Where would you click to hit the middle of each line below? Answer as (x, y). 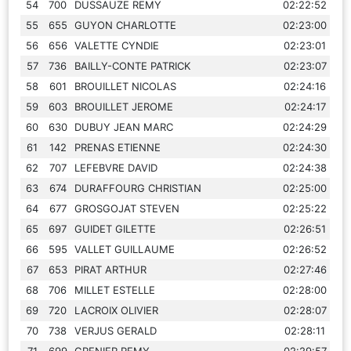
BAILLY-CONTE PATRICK (133, 65)
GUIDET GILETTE (116, 228)
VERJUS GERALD (116, 330)
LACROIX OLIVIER (117, 310)
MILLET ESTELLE (115, 289)
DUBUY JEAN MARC (124, 127)
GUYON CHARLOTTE (126, 25)
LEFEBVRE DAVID (116, 167)
